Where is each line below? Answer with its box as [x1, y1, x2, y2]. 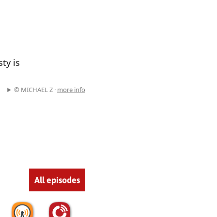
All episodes [34, 175, 80, 186]
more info [57, 85, 85, 94]
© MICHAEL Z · [14, 85, 57, 94]
